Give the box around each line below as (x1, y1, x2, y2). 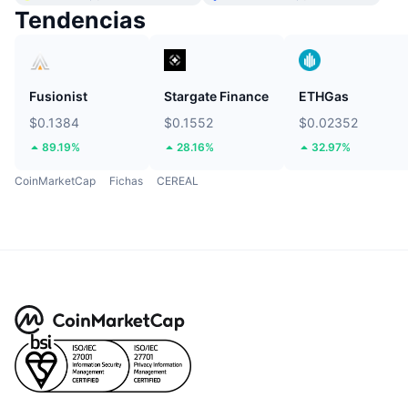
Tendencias (15, 6, 146, 35)
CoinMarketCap (15, 174, 96, 189)
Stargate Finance (164, 88, 269, 105)
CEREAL (157, 174, 199, 189)
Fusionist (29, 88, 87, 105)
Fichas (109, 174, 143, 189)
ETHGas (299, 88, 349, 105)
